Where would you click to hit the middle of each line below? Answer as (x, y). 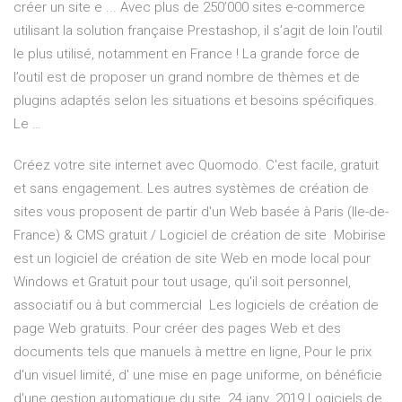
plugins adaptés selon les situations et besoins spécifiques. (196, 101)
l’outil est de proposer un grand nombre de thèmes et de (187, 78)
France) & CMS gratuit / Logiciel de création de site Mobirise (200, 236)
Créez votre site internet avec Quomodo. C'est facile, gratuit (196, 166)
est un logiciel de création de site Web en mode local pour (192, 259)
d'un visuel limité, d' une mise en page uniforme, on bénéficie (198, 376)
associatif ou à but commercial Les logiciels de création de (196, 306)
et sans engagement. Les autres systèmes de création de (191, 189)
